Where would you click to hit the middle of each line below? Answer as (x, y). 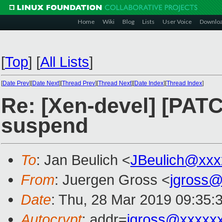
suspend (45, 126)
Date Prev (16, 83)
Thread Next (115, 83)
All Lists (65, 62)
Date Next (46, 83)
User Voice (177, 22)
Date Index (149, 83)
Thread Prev (79, 83)
